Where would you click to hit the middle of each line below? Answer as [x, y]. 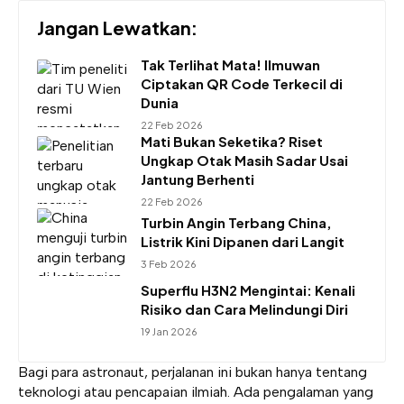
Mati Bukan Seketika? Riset [232, 141]
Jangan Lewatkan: [117, 27]
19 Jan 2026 [169, 332]
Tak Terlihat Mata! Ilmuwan [230, 64]
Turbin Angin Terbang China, [236, 223]
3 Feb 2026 [169, 264]
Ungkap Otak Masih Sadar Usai [244, 160]
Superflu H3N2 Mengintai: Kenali [248, 290]
